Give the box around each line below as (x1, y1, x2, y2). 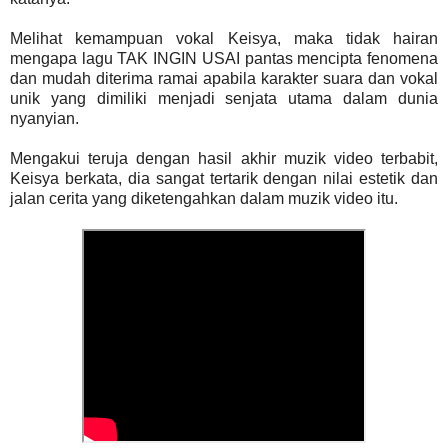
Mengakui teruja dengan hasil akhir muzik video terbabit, (10, 150, 438, 168)
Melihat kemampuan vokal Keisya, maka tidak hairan (10, 30, 438, 48)
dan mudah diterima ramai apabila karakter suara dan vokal (10, 70, 438, 88)
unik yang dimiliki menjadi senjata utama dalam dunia (10, 90, 438, 108)
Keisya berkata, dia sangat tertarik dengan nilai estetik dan (10, 170, 438, 188)
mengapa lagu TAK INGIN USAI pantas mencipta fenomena (10, 50, 438, 68)
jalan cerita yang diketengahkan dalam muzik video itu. (10, 190, 398, 208)
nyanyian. (10, 110, 79, 128)
